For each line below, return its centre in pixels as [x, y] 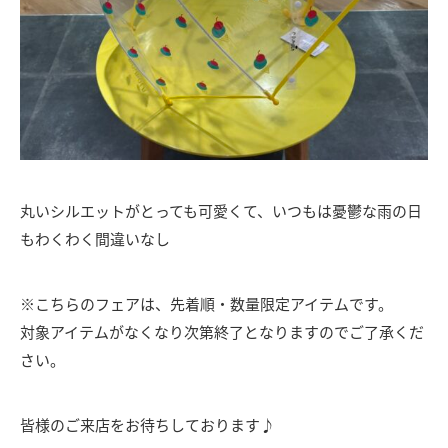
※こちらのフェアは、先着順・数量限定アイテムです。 [206, 304]
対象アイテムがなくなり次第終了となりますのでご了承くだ [222, 332]
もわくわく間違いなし [95, 239]
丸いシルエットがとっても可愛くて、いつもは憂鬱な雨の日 [221, 211]
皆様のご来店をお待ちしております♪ [147, 425]
